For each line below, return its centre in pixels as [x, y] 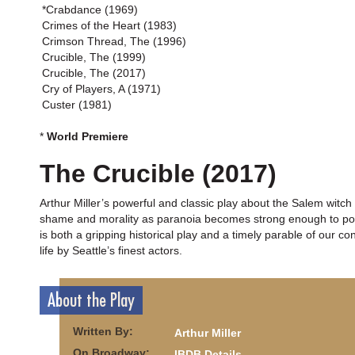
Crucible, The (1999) [94, 57]
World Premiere [88, 136]
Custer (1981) [77, 105]
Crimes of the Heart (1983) [109, 25]
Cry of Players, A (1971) [101, 89]
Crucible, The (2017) [94, 73]
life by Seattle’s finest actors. [111, 250]
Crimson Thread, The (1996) [114, 41]
